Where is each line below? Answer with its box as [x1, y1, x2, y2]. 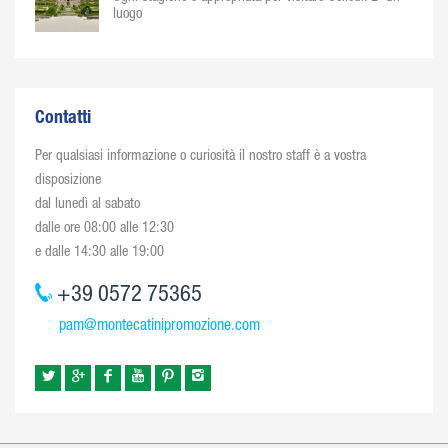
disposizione [35, 174, 101, 188]
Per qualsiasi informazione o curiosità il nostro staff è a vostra [35, 150, 366, 164]
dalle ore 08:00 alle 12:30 [35, 222, 174, 236]
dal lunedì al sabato [35, 198, 140, 212]
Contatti [35, 110, 91, 128]
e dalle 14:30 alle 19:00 [35, 246, 164, 260]
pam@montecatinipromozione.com [59, 319, 260, 335]
